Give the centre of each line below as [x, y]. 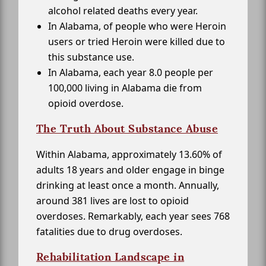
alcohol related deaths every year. [123, 11]
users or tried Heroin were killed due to [137, 42]
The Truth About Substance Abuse [127, 129]
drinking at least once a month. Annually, [128, 186]
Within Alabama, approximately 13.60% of [129, 155]
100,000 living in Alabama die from [125, 88]
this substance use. [91, 57]
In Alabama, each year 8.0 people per [131, 73]
